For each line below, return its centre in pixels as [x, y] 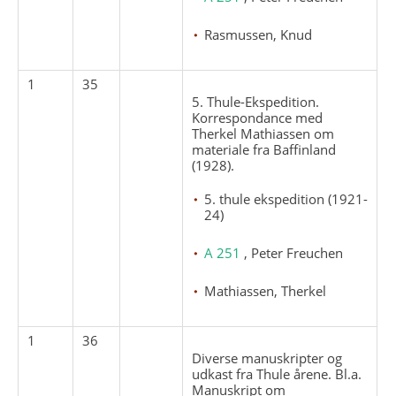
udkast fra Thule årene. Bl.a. [277, 373]
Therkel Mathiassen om [263, 133]
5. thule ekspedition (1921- [286, 198]
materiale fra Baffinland [264, 149]
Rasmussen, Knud [259, 34]
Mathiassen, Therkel [266, 290]
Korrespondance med [258, 117]
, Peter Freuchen [294, 252]
